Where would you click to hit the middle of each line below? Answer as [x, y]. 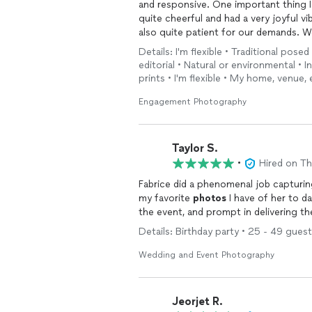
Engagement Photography [193, 102]
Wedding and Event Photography [206, 255]
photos [210, 198]
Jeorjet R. [197, 301]
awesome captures [182, 46]
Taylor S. [195, 148]
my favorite [166, 198]
